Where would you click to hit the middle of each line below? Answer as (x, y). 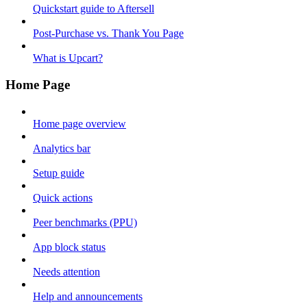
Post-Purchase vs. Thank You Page (108, 34)
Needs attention (66, 271)
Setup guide (59, 173)
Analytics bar (62, 148)
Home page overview (79, 123)
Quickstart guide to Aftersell (94, 9)
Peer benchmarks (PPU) (85, 222)
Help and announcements (88, 296)
